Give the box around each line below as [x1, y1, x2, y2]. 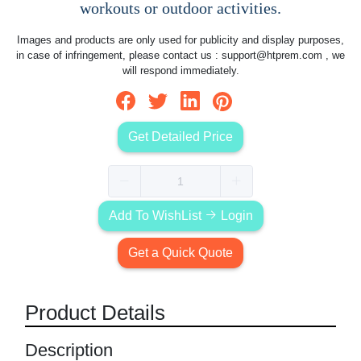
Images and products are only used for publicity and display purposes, [17, 34, 344, 47]
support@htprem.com [222, 49, 322, 62]
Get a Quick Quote [128, 245, 233, 259]
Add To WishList [108, 208, 205, 222]
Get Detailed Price [128, 129, 233, 143]
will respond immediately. [122, 64, 239, 77]
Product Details [25, 300, 165, 325]
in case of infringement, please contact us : [16, 49, 222, 62]
